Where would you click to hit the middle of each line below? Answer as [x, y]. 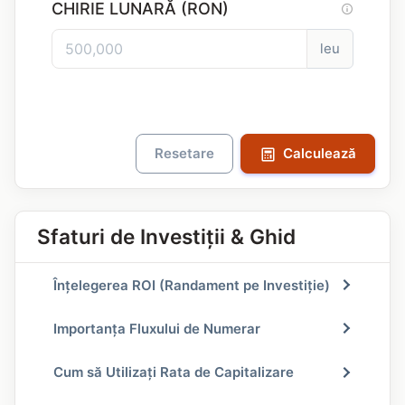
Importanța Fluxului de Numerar [157, 328]
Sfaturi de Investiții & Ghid [166, 236]
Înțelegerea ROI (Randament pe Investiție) [192, 285]
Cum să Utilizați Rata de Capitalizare [174, 372]
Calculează [320, 153]
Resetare [184, 153]
